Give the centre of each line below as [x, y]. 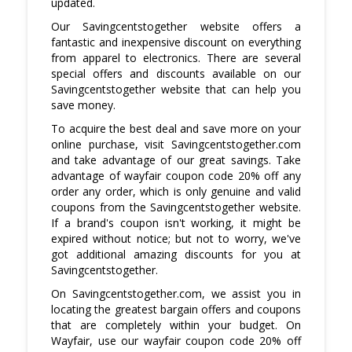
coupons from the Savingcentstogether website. [176, 207]
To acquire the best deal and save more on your [176, 129]
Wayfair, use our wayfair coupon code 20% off [176, 341]
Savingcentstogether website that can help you [176, 90]
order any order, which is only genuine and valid [176, 192]
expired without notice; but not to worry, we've [176, 239]
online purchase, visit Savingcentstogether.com [176, 145]
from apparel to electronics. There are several [176, 58]
